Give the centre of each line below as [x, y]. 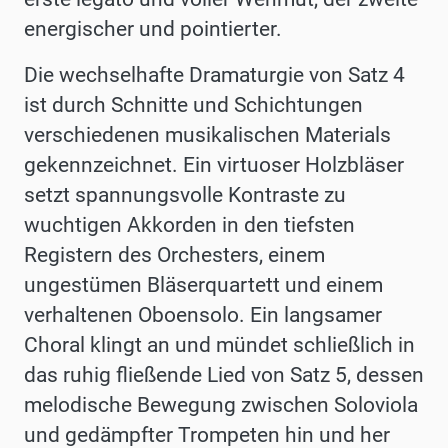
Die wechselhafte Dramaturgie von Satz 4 [214, 75]
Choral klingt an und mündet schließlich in [219, 345]
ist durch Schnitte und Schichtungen [193, 105]
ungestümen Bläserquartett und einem [203, 285]
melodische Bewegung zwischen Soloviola [221, 405]
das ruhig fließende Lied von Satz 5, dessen [224, 375]
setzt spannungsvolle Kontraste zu [185, 195]
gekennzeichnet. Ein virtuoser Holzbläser [214, 165]
